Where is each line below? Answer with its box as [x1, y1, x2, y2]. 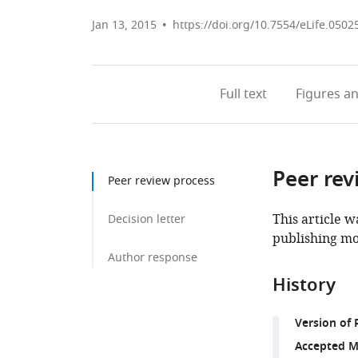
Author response [108, 249, 197, 266]
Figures [295, 85, 340, 104]
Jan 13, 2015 [92, 17, 157, 34]
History [272, 272, 336, 301]
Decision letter [108, 211, 185, 228]
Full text [219, 85, 267, 104]
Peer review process [108, 173, 215, 189]
